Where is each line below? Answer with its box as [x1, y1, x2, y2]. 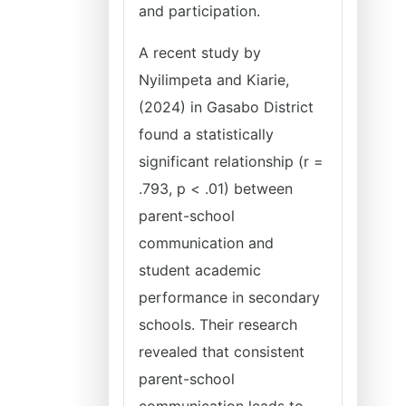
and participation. [139, 2, 260, 20]
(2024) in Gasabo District [139, 98, 314, 116]
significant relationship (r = [139, 152, 324, 170]
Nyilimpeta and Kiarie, [139, 71, 289, 89]
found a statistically [139, 125, 274, 143]
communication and [139, 234, 274, 252]
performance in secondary [139, 288, 320, 306]
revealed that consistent [139, 343, 304, 361]
